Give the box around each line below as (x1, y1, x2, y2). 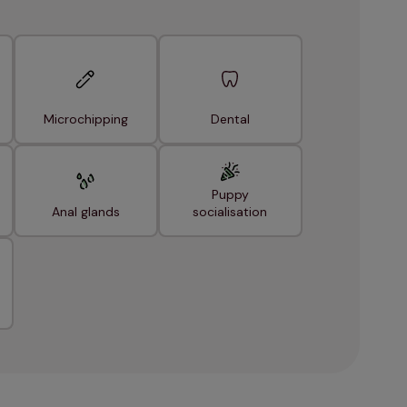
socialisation (193, 203, 267, 221)
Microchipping (43, 111, 128, 128)
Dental (210, 111, 250, 128)
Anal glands (51, 203, 120, 221)
